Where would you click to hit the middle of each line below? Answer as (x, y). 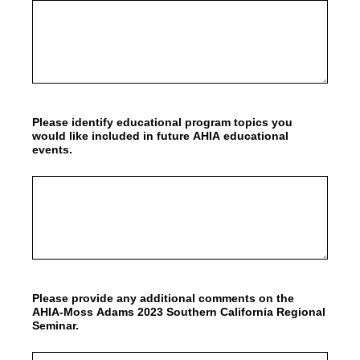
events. (52, 149)
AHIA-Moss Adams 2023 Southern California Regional (179, 312)
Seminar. (55, 325)
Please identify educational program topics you (162, 122)
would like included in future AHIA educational (160, 136)
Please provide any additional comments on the (163, 298)
